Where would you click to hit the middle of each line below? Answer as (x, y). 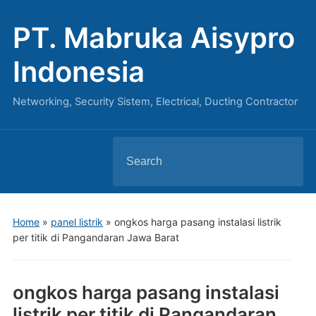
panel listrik (77, 222)
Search (131, 148)
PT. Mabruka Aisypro (153, 38)
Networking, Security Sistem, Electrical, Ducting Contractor (155, 102)
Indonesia (78, 72)
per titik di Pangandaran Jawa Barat (96, 237)
